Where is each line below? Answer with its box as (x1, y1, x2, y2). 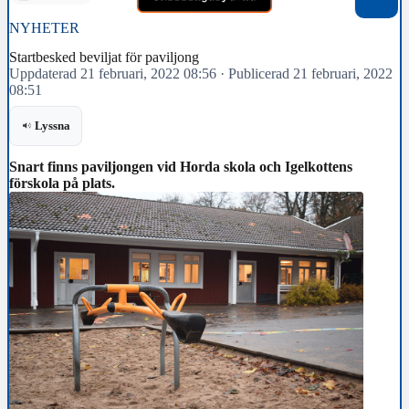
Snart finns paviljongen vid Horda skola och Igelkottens (9, 158, 352, 174)
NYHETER (9, 20, 79, 37)
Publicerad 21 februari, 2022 (228, 65, 393, 81)
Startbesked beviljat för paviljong (9, 48, 199, 65)
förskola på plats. (9, 174, 115, 191)
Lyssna (34, 119, 71, 133)
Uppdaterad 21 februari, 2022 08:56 (9, 65, 216, 81)
